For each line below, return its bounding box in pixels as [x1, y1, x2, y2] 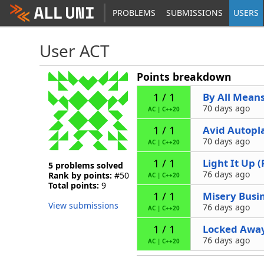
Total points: [48, 180, 100, 191]
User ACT [39, 39, 110, 62]
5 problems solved [48, 160, 124, 171]
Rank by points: [48, 170, 113, 181]
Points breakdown [137, 70, 232, 84]
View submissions [48, 200, 119, 211]
